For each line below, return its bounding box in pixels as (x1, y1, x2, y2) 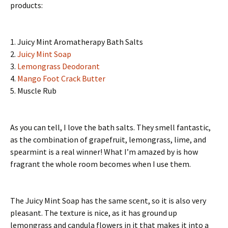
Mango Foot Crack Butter (17, 73, 105, 83)
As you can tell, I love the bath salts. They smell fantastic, (10, 122, 211, 132)
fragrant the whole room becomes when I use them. (10, 159, 191, 169)
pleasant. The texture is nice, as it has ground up (10, 208, 177, 218)
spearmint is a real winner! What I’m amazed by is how (10, 147, 198, 157)
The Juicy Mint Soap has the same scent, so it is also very (10, 195, 206, 206)
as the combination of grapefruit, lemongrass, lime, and (10, 134, 206, 145)
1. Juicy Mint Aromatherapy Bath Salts (10, 37, 143, 47)
